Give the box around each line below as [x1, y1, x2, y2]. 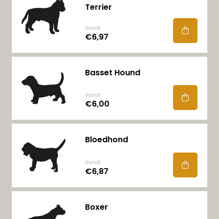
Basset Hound [85, 66, 140, 78]
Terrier [85, 1, 112, 13]
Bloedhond [85, 134, 128, 146]
